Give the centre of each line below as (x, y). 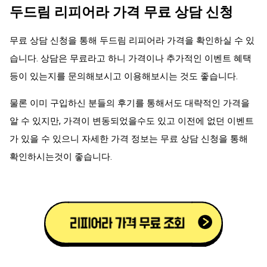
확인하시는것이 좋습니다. (61, 157)
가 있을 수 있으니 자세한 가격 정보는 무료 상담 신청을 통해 (129, 139)
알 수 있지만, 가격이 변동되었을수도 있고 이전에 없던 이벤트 (132, 121)
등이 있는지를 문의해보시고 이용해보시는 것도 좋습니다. (124, 77)
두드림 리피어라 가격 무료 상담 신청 (121, 12)
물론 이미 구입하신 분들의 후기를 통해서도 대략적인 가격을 (130, 103)
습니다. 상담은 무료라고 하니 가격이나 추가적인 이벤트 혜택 (131, 59)
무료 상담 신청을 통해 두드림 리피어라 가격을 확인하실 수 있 (132, 41)
